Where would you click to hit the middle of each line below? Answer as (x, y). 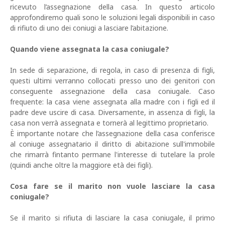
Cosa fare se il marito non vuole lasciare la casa (113, 186)
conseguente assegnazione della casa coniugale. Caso (113, 91)
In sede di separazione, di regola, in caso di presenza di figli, (113, 70)
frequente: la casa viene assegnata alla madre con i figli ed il (113, 102)
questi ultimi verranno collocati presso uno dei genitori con (113, 81)
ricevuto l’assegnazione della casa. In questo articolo (113, 7)
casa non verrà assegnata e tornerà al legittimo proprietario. (109, 123)
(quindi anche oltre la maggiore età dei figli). (81, 165)
